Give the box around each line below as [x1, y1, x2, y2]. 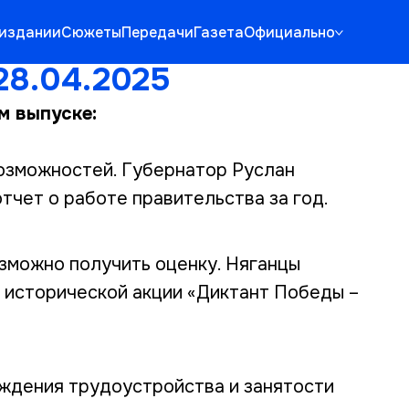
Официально [243, 22, 335, 42]
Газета [193, 22, 244, 42]
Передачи [121, 22, 194, 42]
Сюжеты [60, 22, 121, 42]
